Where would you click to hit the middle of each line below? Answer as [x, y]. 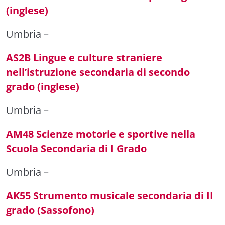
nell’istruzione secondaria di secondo [98, 72]
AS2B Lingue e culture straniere [84, 58]
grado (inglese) [43, 87]
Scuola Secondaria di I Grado [76, 148]
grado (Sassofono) [50, 210]
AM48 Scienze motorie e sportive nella [101, 134]
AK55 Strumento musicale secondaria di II [110, 196]
